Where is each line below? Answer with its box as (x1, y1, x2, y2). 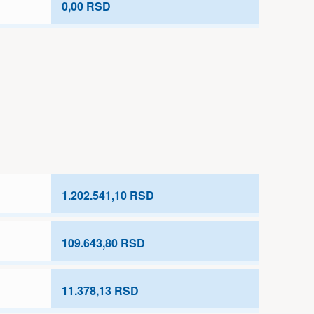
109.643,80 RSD (62, 235, 145, 251)
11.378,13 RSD (62, 282, 139, 299)
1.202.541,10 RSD (62, 187, 154, 203)
